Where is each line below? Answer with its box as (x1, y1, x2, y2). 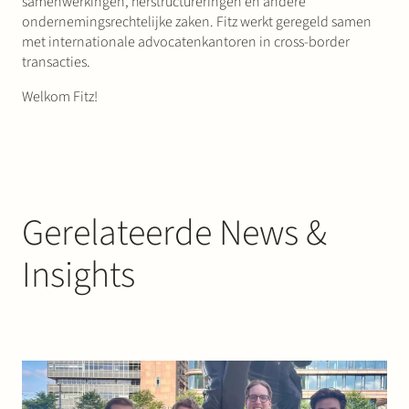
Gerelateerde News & (22, 206, 327, 259)
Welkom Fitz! (22, 86, 98, 107)
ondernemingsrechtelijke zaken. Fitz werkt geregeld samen (22, 11, 372, 32)
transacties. (22, 51, 90, 72)
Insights (22, 248, 135, 301)
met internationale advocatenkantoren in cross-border (22, 31, 350, 52)
